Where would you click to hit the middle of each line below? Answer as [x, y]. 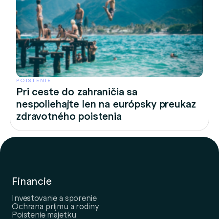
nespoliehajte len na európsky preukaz [106, 103]
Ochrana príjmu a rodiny [55, 206]
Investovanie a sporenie [54, 197]
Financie [32, 181]
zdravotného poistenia [69, 116]
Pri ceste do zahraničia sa [77, 91]
